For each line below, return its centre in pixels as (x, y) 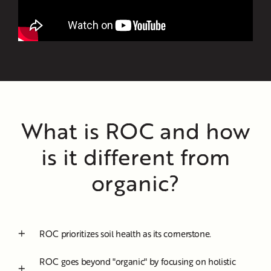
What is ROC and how (135, 130)
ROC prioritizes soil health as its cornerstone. (126, 233)
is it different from (135, 156)
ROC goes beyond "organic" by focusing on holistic (138, 261)
